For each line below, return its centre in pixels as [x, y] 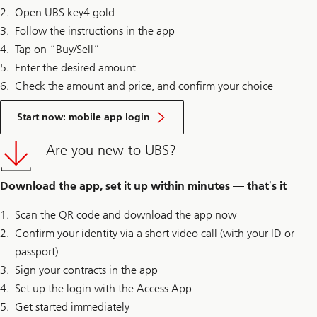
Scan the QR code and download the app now [126, 215]
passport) [36, 252]
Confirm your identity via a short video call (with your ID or [155, 234]
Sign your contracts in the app [86, 270]
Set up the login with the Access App [103, 289]
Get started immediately [72, 307]
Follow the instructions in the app [95, 30]
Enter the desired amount [75, 67]
